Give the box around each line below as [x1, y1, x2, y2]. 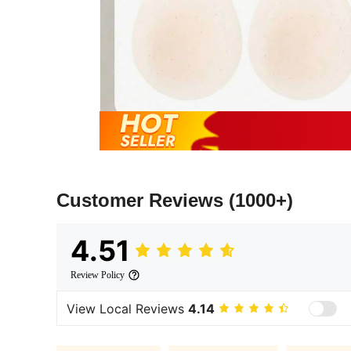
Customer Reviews [56, 190, 229, 212]
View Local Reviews [67, 300, 188, 317]
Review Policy [71, 270, 125, 281]
